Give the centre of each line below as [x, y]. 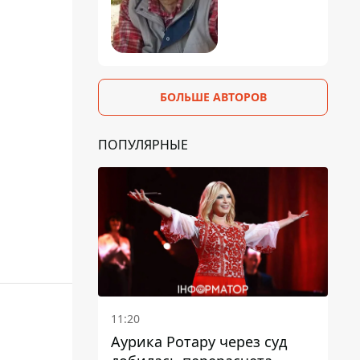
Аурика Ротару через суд [199, 341]
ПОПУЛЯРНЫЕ [143, 144]
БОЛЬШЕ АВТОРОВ [213, 96]
